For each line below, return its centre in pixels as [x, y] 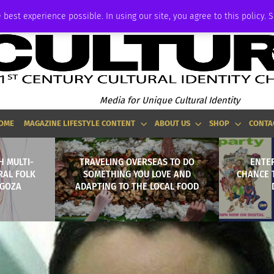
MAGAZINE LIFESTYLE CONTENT [80, 123]
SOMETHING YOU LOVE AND [137, 174]
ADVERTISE [21, 11]
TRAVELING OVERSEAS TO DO [137, 161]
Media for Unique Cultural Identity [169, 100]
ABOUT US [172, 123]
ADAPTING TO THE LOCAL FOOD [137, 186]
